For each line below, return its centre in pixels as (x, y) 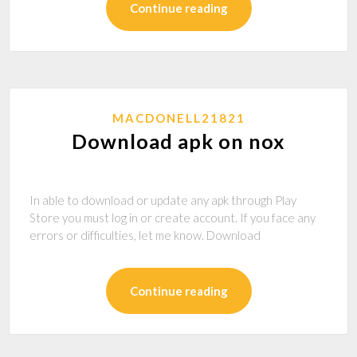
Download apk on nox (178, 141)
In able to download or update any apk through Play (163, 200)
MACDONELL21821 (178, 118)
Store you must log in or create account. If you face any (173, 218)
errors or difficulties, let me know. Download (147, 235)
